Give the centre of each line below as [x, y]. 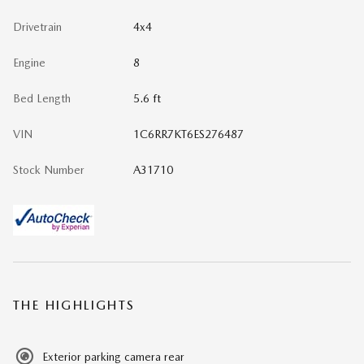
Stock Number [49, 170]
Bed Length [42, 98]
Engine [29, 63]
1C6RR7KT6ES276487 [188, 134]
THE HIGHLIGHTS [74, 305]
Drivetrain [37, 27]
